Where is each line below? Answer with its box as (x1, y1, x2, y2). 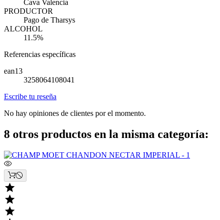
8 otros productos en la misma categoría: (4, 128, 209, 141)
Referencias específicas (4, 50, 76, 59)
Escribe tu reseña (4, 92, 56, 101)
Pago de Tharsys (24, 16, 75, 25)
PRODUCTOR (4, 7, 53, 16)
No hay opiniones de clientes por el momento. (4, 109, 146, 118)
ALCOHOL (4, 25, 43, 33)
